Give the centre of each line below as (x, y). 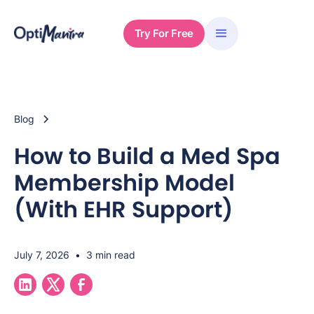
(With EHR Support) (124, 209)
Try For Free (164, 33)
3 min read (111, 255)
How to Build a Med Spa (147, 156)
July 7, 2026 (42, 255)
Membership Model (124, 183)
